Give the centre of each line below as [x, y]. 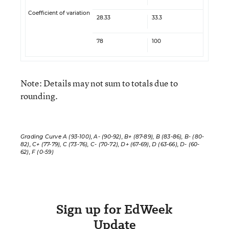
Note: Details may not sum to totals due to [99, 83]
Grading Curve [41, 137]
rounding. [39, 96]
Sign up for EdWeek [114, 209]
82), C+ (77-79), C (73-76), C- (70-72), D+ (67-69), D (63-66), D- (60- [110, 144]
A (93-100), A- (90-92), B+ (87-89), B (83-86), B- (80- [133, 137]
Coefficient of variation [59, 13]
